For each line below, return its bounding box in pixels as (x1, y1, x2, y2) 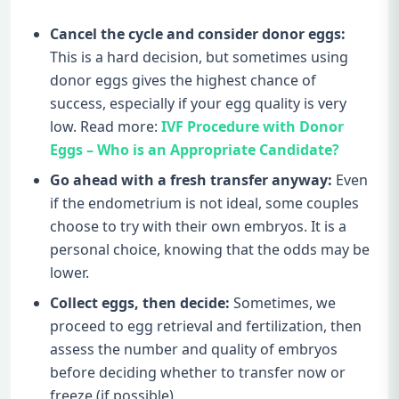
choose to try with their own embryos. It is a (50, 216, 346, 236)
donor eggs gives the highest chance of (50, 69, 316, 90)
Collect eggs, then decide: (50, 292, 230, 313)
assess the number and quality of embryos (50, 338, 338, 359)
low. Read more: (50, 116, 161, 136)
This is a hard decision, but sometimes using (50, 46, 348, 67)
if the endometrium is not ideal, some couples (50, 192, 359, 213)
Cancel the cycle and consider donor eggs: (50, 23, 346, 44)
